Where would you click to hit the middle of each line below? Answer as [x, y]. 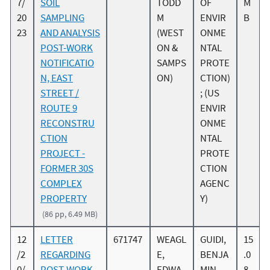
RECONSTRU [67, 123]
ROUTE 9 [59, 108]
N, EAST [57, 78]
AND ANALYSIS [70, 33]
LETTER [57, 240]
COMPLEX [61, 184]
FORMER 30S [67, 168]
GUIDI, [213, 240]
